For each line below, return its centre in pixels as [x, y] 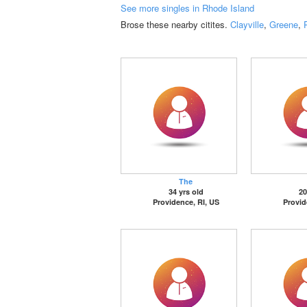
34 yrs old [186, 192]
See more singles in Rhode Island [187, 8]
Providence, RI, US [186, 202]
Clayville [247, 24]
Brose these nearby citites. [175, 24]
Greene [284, 24]
